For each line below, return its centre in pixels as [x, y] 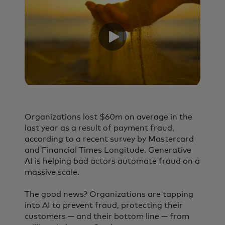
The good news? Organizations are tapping [109, 195]
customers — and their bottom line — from [107, 217]
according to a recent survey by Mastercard [109, 139]
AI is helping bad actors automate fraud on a [112, 161]
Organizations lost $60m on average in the [108, 117]
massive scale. [53, 173]
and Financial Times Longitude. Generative [108, 150]
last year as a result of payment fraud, [99, 128]
